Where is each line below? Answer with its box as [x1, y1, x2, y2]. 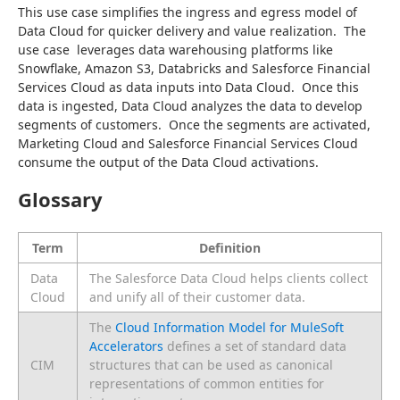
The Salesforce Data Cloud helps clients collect [89, 270, 368, 287]
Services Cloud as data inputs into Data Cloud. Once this [18, 79, 359, 96]
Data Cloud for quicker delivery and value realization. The [18, 22, 366, 39]
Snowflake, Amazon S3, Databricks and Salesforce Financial [18, 60, 371, 77]
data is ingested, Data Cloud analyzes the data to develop [18, 97, 362, 114]
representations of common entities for [89, 375, 324, 392]
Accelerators [89, 337, 163, 354]
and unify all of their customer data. [89, 288, 305, 305]
